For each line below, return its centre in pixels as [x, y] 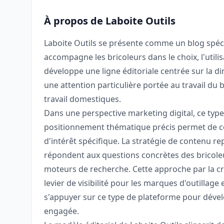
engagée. [61, 211]
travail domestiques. [82, 99]
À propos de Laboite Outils [110, 21]
